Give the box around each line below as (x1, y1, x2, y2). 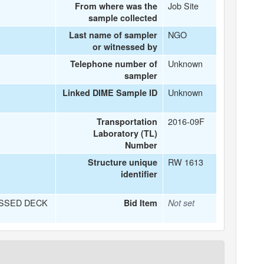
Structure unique (88, 156, 158, 168)
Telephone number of (70, 58, 158, 70)
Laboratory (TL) (93, 127, 158, 139)
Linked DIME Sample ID (62, 87, 158, 98)
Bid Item (124, 197, 158, 209)
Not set (168, 197, 195, 209)
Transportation (97, 115, 158, 127)
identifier (121, 168, 158, 180)
